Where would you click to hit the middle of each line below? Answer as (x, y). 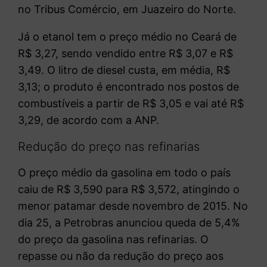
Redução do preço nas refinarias (109, 146)
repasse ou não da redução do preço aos (121, 256)
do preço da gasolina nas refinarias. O (114, 239)
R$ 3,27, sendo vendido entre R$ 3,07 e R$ (126, 53)
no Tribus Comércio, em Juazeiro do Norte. (127, 9)
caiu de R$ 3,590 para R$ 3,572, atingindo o (129, 189)
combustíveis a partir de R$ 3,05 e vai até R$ (131, 103)
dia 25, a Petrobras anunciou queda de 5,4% (129, 222)
